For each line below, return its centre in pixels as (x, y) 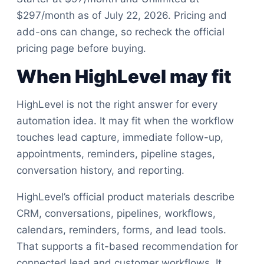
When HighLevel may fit (124, 76)
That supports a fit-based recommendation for (127, 246)
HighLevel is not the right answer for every (117, 104)
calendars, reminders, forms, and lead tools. (121, 230)
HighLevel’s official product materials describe (126, 197)
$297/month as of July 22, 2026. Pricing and (122, 15)
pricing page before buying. (81, 48)
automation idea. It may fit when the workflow (125, 121)
